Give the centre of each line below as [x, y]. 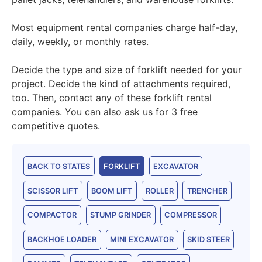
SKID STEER [208, 240]
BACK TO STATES [59, 166]
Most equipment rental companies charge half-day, [125, 28]
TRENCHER [207, 191]
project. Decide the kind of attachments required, [121, 84]
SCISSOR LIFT [53, 191]
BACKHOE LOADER [62, 240]
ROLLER [159, 191]
